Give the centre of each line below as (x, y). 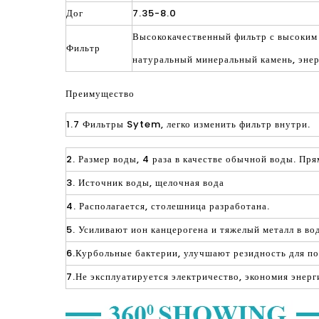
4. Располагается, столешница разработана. (168, 206)
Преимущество (100, 94)
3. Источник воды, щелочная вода (145, 183)
